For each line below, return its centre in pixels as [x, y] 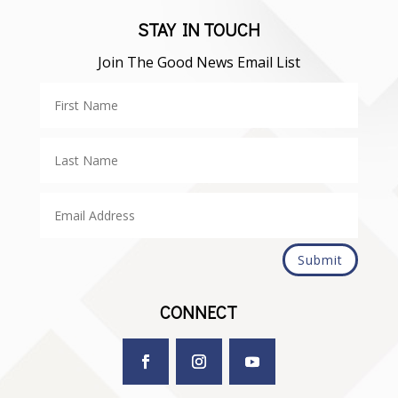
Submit [321, 260]
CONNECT [199, 312]
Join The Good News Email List [199, 63]
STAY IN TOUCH [199, 30]
